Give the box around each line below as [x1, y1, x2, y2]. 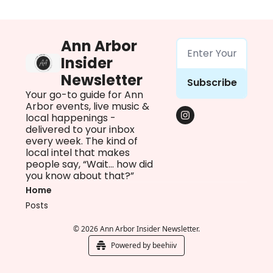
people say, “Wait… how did [26, 157, 153, 171]
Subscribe [186, 75, 237, 90]
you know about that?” [26, 168, 134, 183]
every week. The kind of [26, 133, 138, 148]
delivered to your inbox [26, 122, 135, 136]
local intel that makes [26, 145, 130, 160]
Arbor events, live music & [26, 99, 149, 113]
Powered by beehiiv [111, 239, 177, 250]
